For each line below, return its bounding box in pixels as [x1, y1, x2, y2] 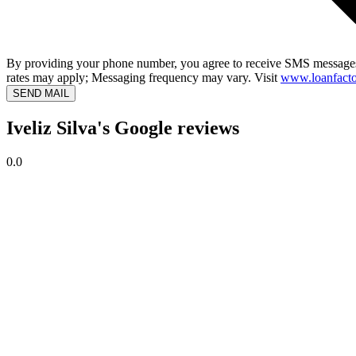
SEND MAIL [13, 87, 69, 100]
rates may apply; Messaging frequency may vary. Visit [6, 71, 281, 85]
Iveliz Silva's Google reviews [6, 118, 239, 139]
